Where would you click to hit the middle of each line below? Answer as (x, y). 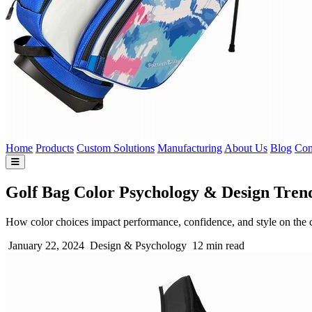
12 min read (217, 245)
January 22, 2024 (45, 245)
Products (55, 148)
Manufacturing (190, 148)
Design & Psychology (137, 245)
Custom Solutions (116, 148)
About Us (246, 148)
